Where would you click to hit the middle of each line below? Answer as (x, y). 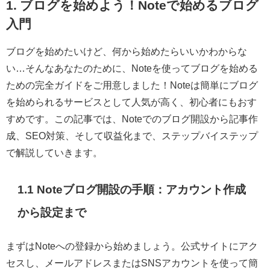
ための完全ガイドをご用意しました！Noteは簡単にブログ (132, 85)
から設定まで (52, 212)
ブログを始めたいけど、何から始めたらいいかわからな (127, 52)
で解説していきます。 (54, 153)
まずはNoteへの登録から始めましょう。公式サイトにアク (132, 246)
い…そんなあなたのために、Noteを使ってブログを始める (132, 68)
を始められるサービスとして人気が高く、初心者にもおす (131, 102)
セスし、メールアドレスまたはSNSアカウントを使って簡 (132, 262)
